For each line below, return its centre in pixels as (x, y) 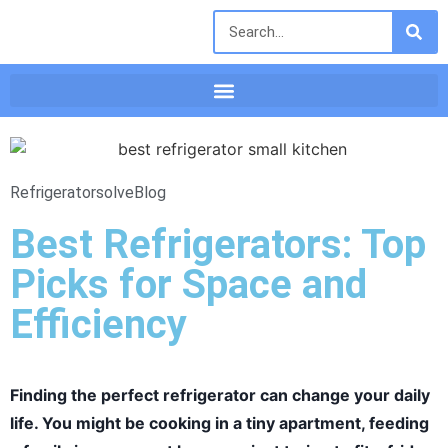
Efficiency (98, 324)
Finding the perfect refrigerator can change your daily (220, 394)
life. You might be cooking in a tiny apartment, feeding (219, 422)
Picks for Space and (188, 284)
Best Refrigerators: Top (218, 244)
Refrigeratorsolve (72, 192)
